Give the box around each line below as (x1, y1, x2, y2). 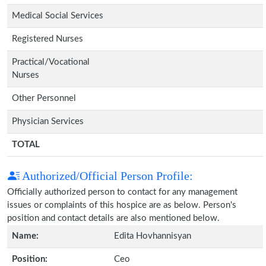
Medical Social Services (12, 11, 103, 20)
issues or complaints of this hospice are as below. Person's (7, 201, 236, 210)
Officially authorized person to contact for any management (7, 188, 237, 197)
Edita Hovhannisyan (114, 232, 191, 240)
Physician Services (12, 117, 84, 126)
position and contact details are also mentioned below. (7, 214, 220, 223)
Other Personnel (12, 94, 76, 103)
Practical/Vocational (12, 58, 90, 66)
